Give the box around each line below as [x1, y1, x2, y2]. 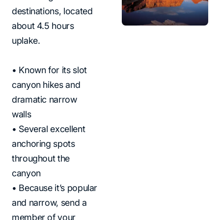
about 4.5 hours [12, 21, 74, 31]
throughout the [12, 153, 70, 164]
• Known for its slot [12, 65, 87, 75]
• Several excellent [12, 124, 85, 134]
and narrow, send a [12, 197, 87, 208]
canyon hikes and [12, 80, 81, 90]
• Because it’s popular [12, 183, 98, 193]
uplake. [12, 35, 40, 46]
